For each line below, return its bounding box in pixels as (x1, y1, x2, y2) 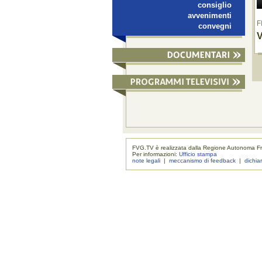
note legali (132, 157, 161, 164)
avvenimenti (188, 11, 232, 20)
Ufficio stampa (179, 150, 218, 157)
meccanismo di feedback (169, 157, 236, 164)
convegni (198, 21, 232, 30)
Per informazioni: (132, 150, 180, 157)
